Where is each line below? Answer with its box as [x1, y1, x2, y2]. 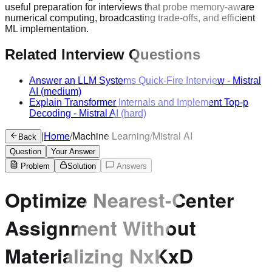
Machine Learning [72, 129, 150, 143]
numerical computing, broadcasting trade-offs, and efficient [5, 12, 255, 23]
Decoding [29, 108, 71, 119]
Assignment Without [5, 213, 196, 242]
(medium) [38, 86, 81, 97]
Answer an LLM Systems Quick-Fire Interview [29, 75, 225, 86]
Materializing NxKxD [5, 241, 193, 270]
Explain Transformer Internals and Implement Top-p [29, 97, 248, 108]
